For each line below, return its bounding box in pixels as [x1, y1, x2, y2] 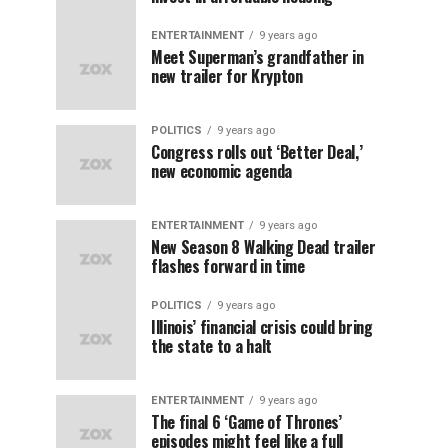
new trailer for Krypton [151, 64, 303, 88]
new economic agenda [151, 159, 292, 183]
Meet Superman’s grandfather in [151, 45, 364, 69]
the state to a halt [151, 334, 272, 358]
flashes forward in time [151, 254, 305, 278]
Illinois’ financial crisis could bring [151, 315, 373, 339]
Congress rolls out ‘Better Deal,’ [151, 140, 363, 164]
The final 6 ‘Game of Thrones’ [151, 410, 342, 434]
